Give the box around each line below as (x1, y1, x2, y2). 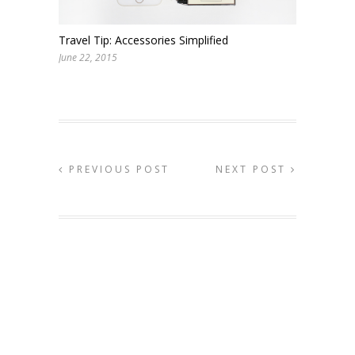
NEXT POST (216, 162, 291, 176)
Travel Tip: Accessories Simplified (59, 32, 228, 48)
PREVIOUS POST (64, 162, 170, 176)
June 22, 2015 (59, 50, 117, 64)
